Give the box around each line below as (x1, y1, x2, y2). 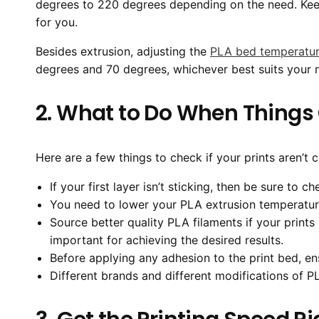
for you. (36, 14, 78, 29)
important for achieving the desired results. (50, 232, 283, 247)
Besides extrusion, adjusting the (36, 43, 210, 58)
